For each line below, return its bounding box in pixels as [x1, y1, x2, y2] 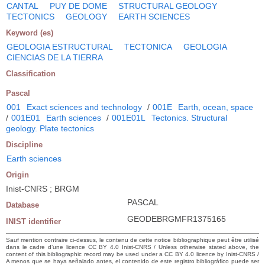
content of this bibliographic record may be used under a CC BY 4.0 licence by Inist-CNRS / [6, 250, 259, 257]
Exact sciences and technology [27, 102, 142, 112]
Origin [6, 170, 29, 179]
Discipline [6, 140, 43, 149]
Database [6, 200, 39, 209]
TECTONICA [124, 41, 172, 51]
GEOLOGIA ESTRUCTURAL [7, 41, 113, 51]
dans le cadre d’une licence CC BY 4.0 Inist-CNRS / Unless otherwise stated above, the [6, 243, 259, 250]
